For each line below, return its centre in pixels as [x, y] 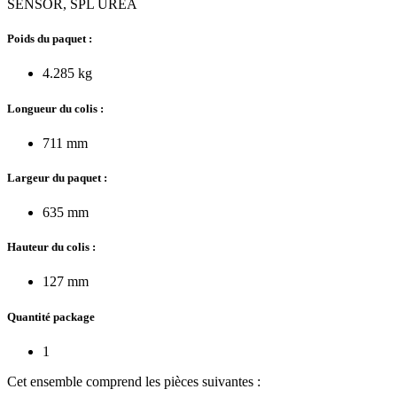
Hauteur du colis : [51, 247]
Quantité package [51, 316]
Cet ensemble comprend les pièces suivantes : [134, 381]
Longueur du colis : [55, 108]
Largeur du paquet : [57, 177]
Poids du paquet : [50, 39]
